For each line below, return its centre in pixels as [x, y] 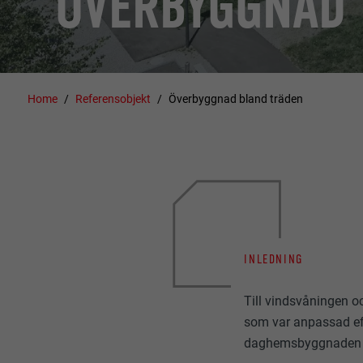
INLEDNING [273, 258]
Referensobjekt [113, 98]
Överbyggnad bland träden [235, 98]
